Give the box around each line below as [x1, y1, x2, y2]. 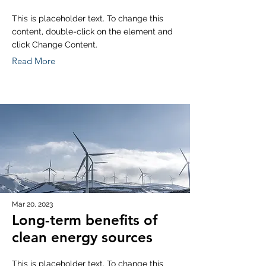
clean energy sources [12, 229, 153, 246]
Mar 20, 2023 [12, 200, 53, 208]
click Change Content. [12, 40, 97, 49]
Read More [12, 55, 55, 66]
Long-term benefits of [12, 211, 157, 229]
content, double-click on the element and [12, 27, 173, 36]
